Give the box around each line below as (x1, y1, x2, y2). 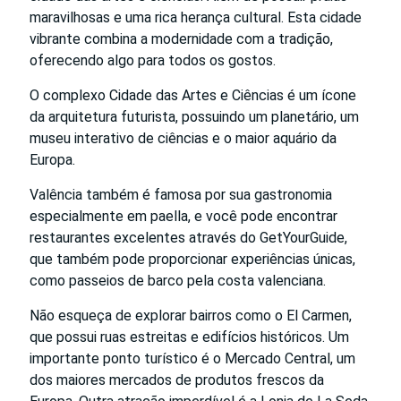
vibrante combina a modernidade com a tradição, (30, 30, 333, 47)
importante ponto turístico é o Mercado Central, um (30, 349, 355, 367)
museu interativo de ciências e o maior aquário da (30, 129, 337, 147)
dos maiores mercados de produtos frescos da (30, 371, 324, 388)
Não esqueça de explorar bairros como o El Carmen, (30, 306, 352, 324)
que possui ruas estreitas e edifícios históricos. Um (30, 328, 349, 346)
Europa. (30, 150, 75, 168)
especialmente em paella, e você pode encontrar (30, 207, 337, 225)
